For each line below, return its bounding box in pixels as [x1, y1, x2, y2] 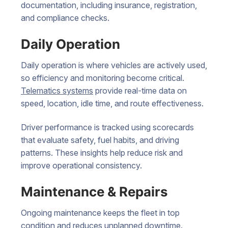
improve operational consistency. [21, 160, 142, 171]
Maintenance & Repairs [21, 183, 168, 199]
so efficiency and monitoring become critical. [21, 72, 184, 83]
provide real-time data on [93, 85, 187, 96]
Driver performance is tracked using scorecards [21, 122, 194, 133]
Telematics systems [21, 85, 93, 96]
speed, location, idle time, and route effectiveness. [21, 98, 204, 108]
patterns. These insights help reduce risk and [21, 148, 183, 158]
